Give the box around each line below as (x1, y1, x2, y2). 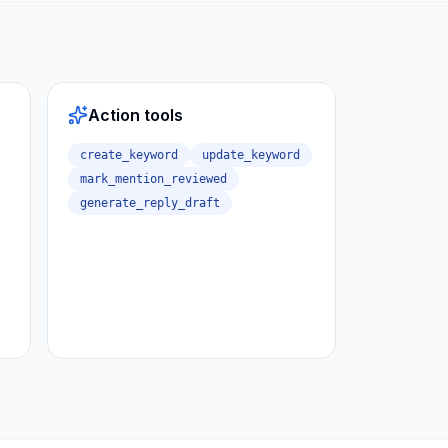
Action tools (88, 105, 183, 125)
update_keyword (202, 148, 300, 162)
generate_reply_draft (80, 196, 220, 210)
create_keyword (80, 148, 178, 162)
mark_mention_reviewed (80, 172, 227, 186)
